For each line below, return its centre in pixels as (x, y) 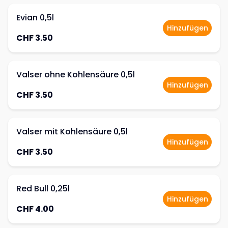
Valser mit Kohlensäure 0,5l (72, 132)
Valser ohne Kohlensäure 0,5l (76, 75)
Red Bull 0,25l (43, 189)
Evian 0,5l (35, 18)
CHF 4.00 (35, 209)
